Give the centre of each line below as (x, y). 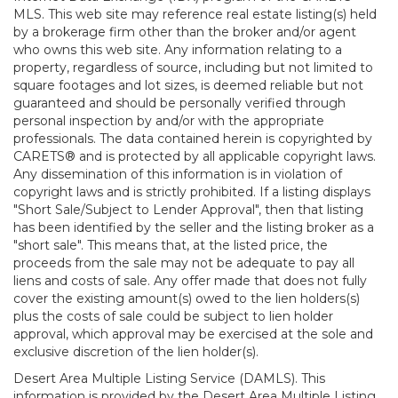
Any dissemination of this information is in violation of (178, 174)
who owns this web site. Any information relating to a (178, 50)
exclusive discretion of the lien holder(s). (136, 352)
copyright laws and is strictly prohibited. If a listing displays (192, 192)
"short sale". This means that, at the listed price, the (171, 245)
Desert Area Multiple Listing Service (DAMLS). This (169, 378)
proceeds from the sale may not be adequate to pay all (184, 263)
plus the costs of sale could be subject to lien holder (173, 316)
